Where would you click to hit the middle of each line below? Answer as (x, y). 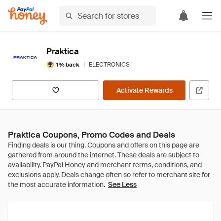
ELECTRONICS (109, 65)
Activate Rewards (144, 90)
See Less (122, 184)
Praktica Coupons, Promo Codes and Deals (92, 135)
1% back (68, 64)
